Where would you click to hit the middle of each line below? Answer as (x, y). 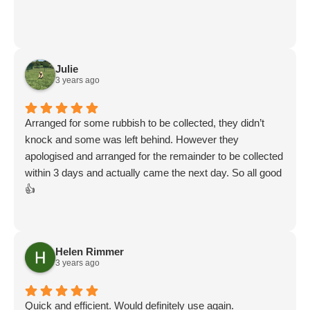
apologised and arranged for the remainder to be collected (154, 156)
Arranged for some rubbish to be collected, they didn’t (145, 122)
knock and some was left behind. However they (132, 139)
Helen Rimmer (90, 252)
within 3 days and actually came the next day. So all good (153, 172)
